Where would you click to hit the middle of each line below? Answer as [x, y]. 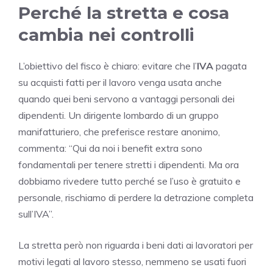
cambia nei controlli [106, 34]
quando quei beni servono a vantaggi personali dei [126, 98]
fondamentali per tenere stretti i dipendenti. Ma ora [129, 164]
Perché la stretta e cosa [124, 12]
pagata [230, 66]
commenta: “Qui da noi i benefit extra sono [110, 148]
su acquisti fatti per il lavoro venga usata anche [120, 82]
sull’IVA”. [36, 214]
